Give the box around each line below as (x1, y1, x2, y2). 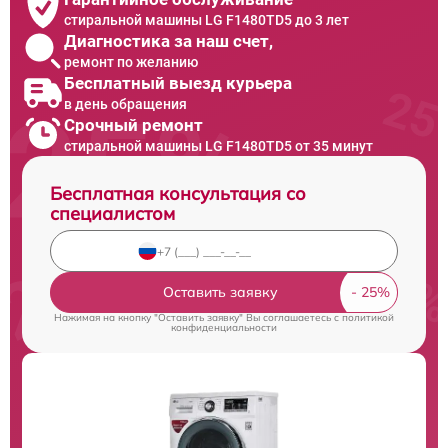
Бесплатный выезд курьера (64, 72, 292, 93)
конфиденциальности (171, 321, 277, 334)
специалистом (50, 202, 175, 225)
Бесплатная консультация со (50, 182, 306, 205)
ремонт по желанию (64, 53, 198, 70)
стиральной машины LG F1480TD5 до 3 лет (64, 11, 349, 28)
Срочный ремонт (64, 114, 203, 135)
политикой (342, 311, 394, 324)
